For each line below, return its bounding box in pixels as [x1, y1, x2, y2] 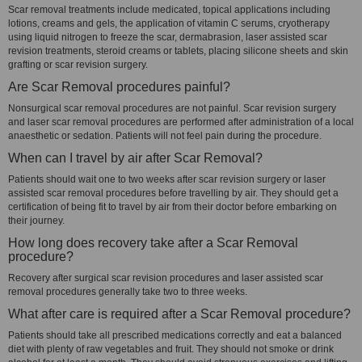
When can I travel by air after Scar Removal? [8, 151, 263, 165]
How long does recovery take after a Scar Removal [8, 236, 298, 250]
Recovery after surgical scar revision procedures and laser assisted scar [8, 272, 323, 284]
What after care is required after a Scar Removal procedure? [8, 307, 351, 321]
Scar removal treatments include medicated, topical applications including [8, 4, 330, 15]
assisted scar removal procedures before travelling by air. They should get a [8, 187, 339, 199]
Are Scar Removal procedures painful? [8, 80, 230, 94]
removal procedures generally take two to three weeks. [8, 286, 247, 297]
